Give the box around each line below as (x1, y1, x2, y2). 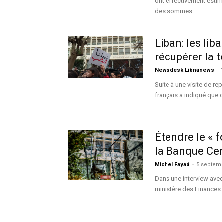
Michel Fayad (155, 161, 190, 167)
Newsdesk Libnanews (155, 67, 214, 73)
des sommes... (155, 7, 197, 15)
